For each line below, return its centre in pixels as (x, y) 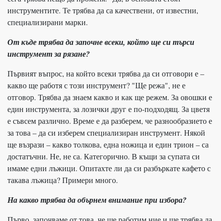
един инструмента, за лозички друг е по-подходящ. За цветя (109, 109)
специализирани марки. (48, 22)
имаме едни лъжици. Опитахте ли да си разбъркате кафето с (109, 168)
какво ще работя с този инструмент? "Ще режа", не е (96, 85)
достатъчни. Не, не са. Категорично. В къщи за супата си (104, 156)
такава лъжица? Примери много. (63, 180)
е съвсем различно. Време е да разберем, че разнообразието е (110, 120)
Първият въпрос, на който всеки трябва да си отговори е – (106, 73)
